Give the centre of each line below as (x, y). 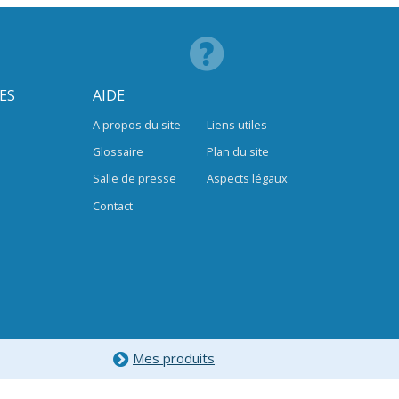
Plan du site (238, 152)
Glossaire (118, 152)
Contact (112, 205)
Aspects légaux (248, 179)
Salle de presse (134, 179)
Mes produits (174, 358)
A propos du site (136, 124)
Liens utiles (237, 124)
